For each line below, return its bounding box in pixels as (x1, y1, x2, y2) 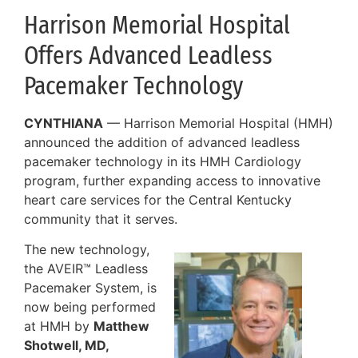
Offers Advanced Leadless (24, 39, 272, 70)
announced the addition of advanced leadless (24, 133, 300, 150)
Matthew (93, 317, 149, 334)
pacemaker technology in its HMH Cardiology (24, 153, 301, 169)
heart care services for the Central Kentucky (24, 191, 292, 208)
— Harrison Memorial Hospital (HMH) (103, 114, 333, 131)
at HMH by (24, 317, 93, 334)
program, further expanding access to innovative (24, 172, 320, 189)
